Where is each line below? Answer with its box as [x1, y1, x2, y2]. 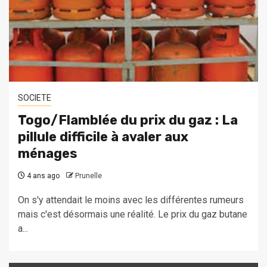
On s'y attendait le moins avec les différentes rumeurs [18, 194, 244, 206]
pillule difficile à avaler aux [18, 129, 188, 145]
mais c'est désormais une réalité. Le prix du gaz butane [18, 209, 247, 221]
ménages [18, 145, 77, 162]
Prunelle [75, 172, 102, 181]
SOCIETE [18, 93, 51, 103]
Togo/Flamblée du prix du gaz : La [18, 112, 238, 129]
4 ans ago [25, 172, 60, 181]
